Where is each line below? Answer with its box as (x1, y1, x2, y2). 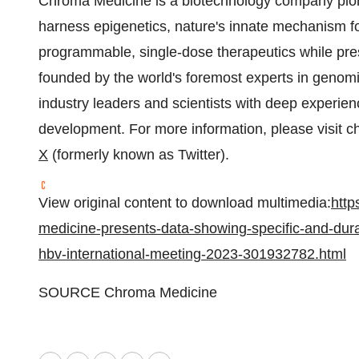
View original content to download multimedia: (38, 195, 331, 211)
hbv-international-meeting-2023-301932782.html (38, 246, 346, 262)
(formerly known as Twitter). (48, 147, 229, 163)
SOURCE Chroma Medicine (38, 284, 217, 301)
